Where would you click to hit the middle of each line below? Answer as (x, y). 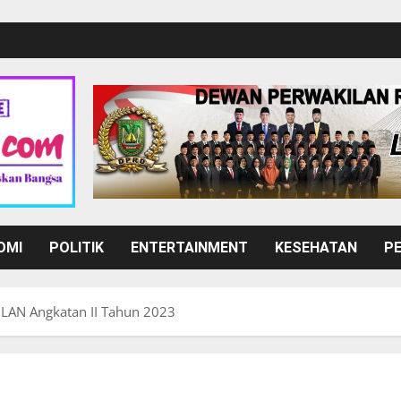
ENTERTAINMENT (189, 248)
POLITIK (77, 248)
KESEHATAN (316, 248)
